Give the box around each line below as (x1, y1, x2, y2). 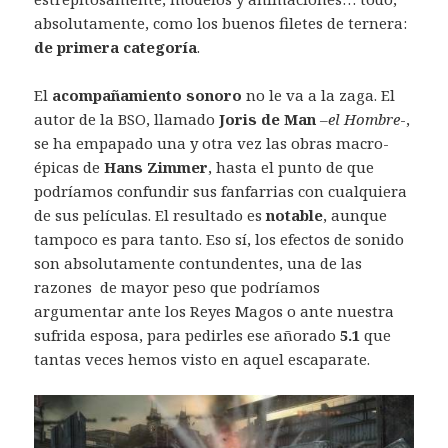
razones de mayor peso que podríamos (34, 277, 321, 298)
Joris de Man (219, 109, 317, 130)
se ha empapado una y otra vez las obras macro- (34, 133, 390, 154)
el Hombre (328, 109, 401, 130)
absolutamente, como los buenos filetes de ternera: (34, 13, 408, 34)
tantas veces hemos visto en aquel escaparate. (34, 349, 371, 370)
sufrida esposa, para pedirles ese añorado (34, 325, 341, 346)
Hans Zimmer (104, 157, 209, 178)
